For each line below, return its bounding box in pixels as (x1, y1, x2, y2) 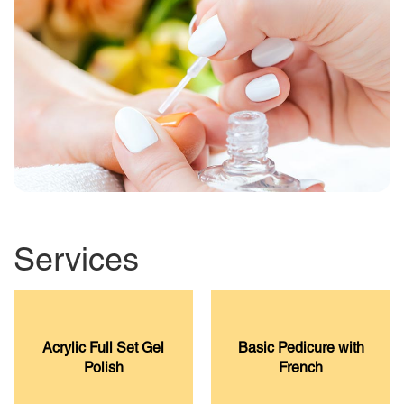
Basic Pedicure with (237, 343, 364, 358)
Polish (83, 363, 124, 378)
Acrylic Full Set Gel (42, 343, 164, 358)
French (279, 363, 323, 378)
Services (14, 247, 139, 280)
